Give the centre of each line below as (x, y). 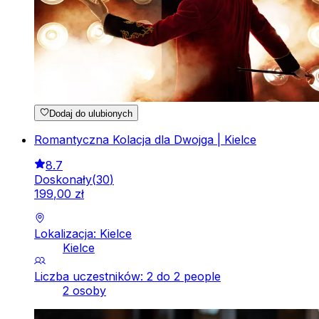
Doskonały (63, 179)
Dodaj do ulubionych (91, 113)
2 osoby (84, 290)
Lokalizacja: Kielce (83, 233)
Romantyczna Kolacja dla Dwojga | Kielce (145, 139)
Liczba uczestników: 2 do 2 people (127, 276)
